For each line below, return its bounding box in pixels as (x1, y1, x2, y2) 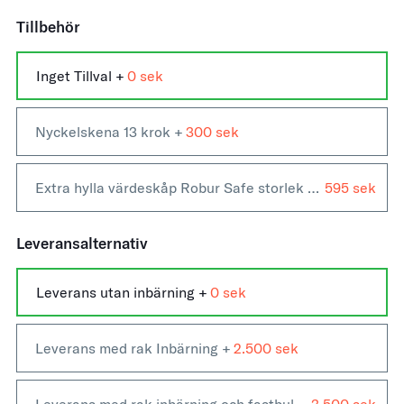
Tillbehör (16, 17, 80, 36)
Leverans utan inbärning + (36, 283, 207, 301)
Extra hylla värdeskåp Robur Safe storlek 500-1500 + (308, 179, 319, 197)
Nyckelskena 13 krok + (35, 123, 183, 141)
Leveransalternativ (16, 234, 148, 252)
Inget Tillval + (36, 67, 124, 85)
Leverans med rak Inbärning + (35, 339, 231, 357)
